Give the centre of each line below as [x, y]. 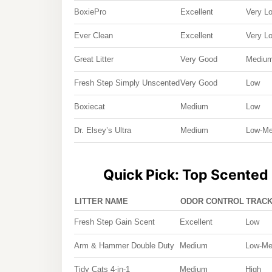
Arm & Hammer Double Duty [124, 246]
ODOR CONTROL [212, 201]
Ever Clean [93, 36]
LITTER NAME [101, 201]
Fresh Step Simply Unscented [127, 83]
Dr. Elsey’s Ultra [103, 130]
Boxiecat [90, 107]
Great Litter [94, 59]
